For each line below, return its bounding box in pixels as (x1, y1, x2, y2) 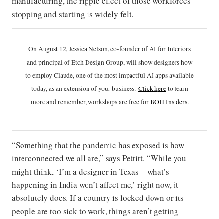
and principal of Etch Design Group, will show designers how (26, 58, 193, 67)
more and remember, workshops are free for (30, 97, 150, 107)
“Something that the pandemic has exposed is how (12, 139, 184, 151)
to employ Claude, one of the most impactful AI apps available (25, 71, 194, 80)
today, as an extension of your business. (31, 84, 138, 93)
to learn (166, 84, 188, 93)
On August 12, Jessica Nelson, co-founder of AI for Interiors (28, 44, 191, 54)
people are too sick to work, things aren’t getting (12, 205, 178, 217)
